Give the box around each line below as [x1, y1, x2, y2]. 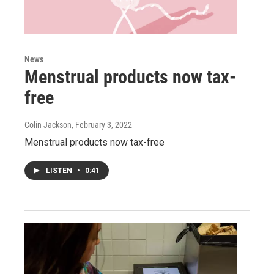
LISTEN [46, 166, 74, 176]
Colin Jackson [24, 120, 72, 130]
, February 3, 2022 [72, 120, 132, 130]
